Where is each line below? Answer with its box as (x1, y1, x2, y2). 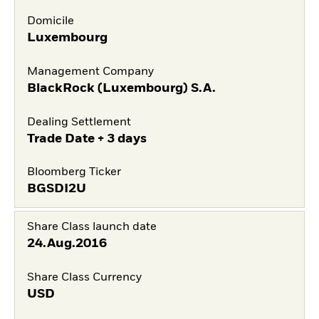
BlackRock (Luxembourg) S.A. (26, 81, 216, 95)
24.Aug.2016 (26, 237, 107, 251)
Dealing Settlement (26, 116, 131, 128)
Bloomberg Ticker (26, 167, 121, 179)
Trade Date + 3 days (26, 132, 147, 145)
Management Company (26, 66, 154, 78)
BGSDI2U (26, 182, 86, 196)
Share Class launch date (26, 221, 157, 234)
